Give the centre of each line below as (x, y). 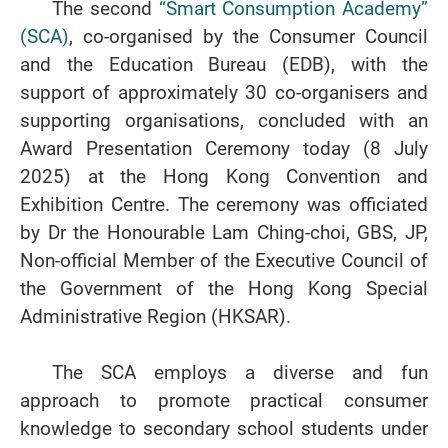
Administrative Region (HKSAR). (155, 316)
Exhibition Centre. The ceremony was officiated (224, 204)
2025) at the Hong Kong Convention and (224, 176)
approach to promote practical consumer (224, 400)
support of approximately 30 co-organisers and (224, 92)
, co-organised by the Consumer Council (248, 36)
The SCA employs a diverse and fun (240, 372)
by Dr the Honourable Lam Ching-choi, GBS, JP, (224, 232)
